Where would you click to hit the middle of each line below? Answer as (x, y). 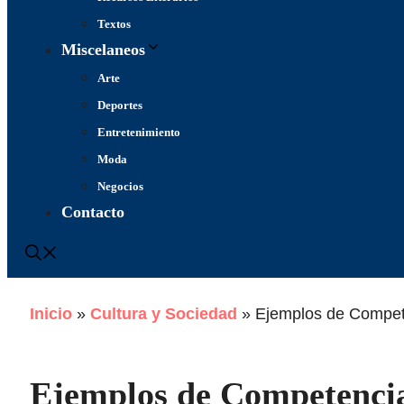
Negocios (120, 186)
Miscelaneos (103, 50)
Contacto (93, 212)
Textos (114, 24)
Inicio (51, 314)
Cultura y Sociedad (164, 314)
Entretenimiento (139, 132)
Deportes (120, 105)
